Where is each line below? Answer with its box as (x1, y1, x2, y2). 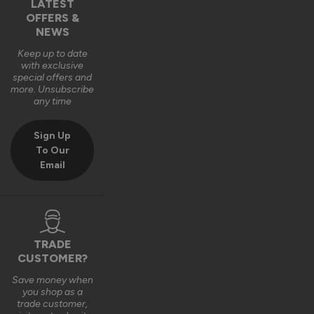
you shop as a (22, 285, 83, 298)
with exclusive (21, 59, 84, 71)
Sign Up (34, 129, 71, 142)
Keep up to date (17, 47, 88, 60)
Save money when (11, 273, 93, 286)
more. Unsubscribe (11, 83, 95, 95)
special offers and (13, 71, 93, 83)
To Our (35, 144, 69, 156)
